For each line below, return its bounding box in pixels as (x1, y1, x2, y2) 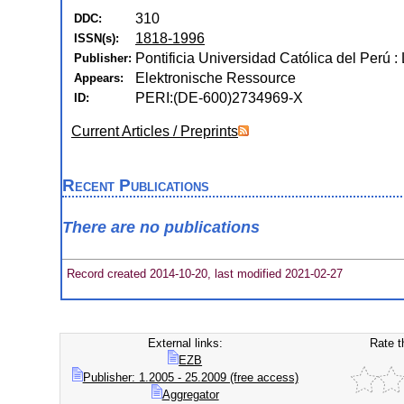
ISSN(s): (74, 32, 119, 45)
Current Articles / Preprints (71, 124, 238, 139)
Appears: (74, 71, 124, 85)
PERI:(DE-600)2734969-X (135, 90, 303, 106)
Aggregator (161, 388, 219, 401)
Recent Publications (62, 176, 209, 195)
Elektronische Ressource (135, 70, 296, 86)
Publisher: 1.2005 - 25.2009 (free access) (82, 371, 298, 384)
